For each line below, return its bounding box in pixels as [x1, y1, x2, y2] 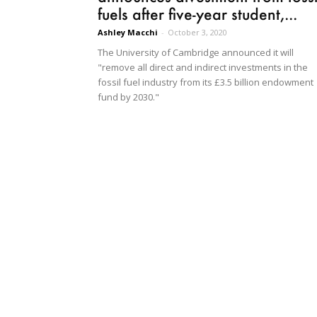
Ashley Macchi [98, 27, 158, 38]
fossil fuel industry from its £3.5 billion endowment [98, 76, 313, 89]
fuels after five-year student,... [98, 4, 297, 24]
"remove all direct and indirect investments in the [98, 61, 308, 74]
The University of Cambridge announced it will [98, 46, 294, 59]
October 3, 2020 [168, 27, 227, 38]
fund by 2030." [98, 91, 159, 104]
